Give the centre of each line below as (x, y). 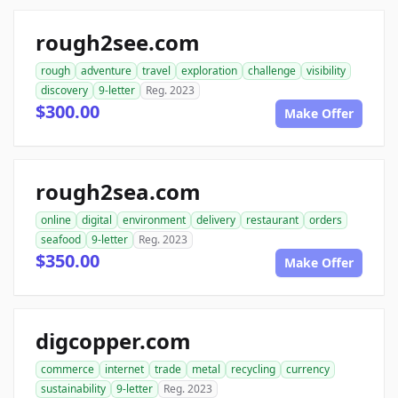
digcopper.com (113, 340)
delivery (216, 219)
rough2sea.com (118, 191)
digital (97, 219)
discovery (64, 90)
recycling (253, 369)
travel (156, 70)
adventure (106, 70)
